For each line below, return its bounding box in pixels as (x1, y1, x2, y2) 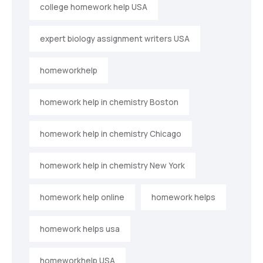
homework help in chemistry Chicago (40, 129, 181, 140)
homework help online (40, 192, 124, 203)
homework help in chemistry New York (40, 160, 185, 171)
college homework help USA (40, 2, 147, 13)
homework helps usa (40, 224, 120, 235)
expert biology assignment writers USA (40, 33, 190, 45)
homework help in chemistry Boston (40, 97, 178, 108)
